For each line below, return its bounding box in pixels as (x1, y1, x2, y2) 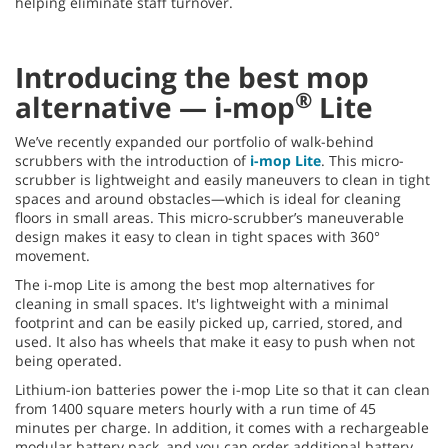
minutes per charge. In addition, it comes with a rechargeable (15, 418, 429, 437)
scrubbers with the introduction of (15, 151, 250, 170)
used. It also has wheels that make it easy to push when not (15, 332, 415, 351)
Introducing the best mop (15, 58, 369, 96)
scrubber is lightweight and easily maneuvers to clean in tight (15, 170, 430, 189)
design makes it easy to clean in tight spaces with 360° (15, 227, 380, 246)
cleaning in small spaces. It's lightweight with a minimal (15, 294, 389, 313)
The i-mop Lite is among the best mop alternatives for (15, 275, 375, 294)
